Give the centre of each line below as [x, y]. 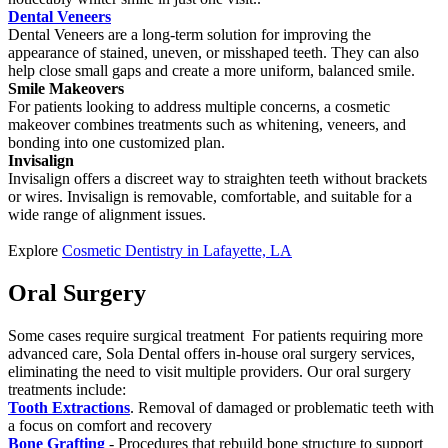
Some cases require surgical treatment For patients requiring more [215, 336]
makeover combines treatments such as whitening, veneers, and [207, 125]
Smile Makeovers [66, 89]
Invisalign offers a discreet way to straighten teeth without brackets [217, 179]
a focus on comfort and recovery [110, 426]
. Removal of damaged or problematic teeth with [282, 408]
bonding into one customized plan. [116, 143]
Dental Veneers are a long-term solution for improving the [189, 35]
